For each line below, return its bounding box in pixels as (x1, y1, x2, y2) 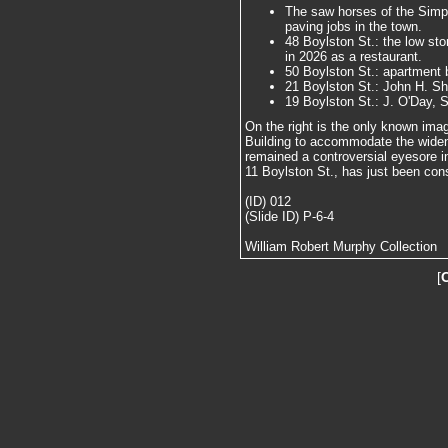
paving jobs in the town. (285, 18, 422, 34)
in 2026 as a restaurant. (285, 48, 422, 64)
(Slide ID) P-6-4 (245, 209, 334, 225)
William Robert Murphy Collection (245, 239, 437, 255)
